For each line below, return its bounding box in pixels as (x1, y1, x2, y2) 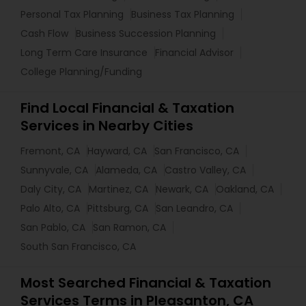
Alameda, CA (96, 163, 157, 177)
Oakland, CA (216, 182, 274, 196)
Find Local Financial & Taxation (20, 98, 234, 117)
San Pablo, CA (20, 221, 85, 234)
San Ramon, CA (93, 221, 166, 234)
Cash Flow (20, 27, 68, 40)
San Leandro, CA (156, 201, 233, 215)
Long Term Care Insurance (20, 46, 148, 59)
